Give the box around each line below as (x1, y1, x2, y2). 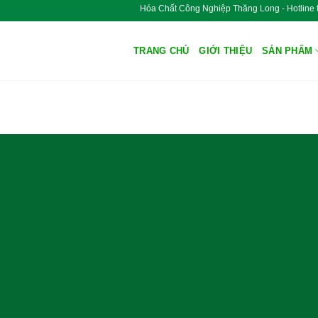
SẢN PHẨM (262, 45, 313, 56)
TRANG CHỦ (133, 45, 190, 56)
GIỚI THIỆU (199, 45, 253, 56)
